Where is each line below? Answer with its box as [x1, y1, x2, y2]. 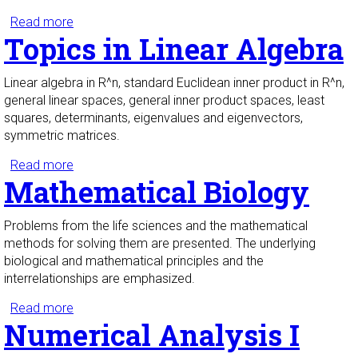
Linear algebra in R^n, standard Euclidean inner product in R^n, [4, 75, 344, 91]
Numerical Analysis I [4, 316, 300, 355]
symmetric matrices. [4, 128, 120, 144]
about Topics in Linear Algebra [74, 157, 242, 173]
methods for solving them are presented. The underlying [4, 236, 316, 252]
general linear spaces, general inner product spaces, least [4, 93, 324, 109]
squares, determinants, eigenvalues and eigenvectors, [4, 110, 303, 126]
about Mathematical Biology [74, 300, 232, 316]
